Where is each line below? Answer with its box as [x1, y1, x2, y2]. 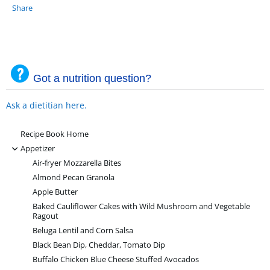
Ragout [33, 211, 58, 222]
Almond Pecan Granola [33, 172, 115, 183]
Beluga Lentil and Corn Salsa [33, 225, 133, 236]
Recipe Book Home [20, 129, 89, 140]
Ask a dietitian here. [6, 99, 87, 111]
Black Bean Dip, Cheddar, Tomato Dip [33, 240, 165, 251]
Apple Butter [33, 187, 78, 198]
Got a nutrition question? [33, 72, 151, 85]
